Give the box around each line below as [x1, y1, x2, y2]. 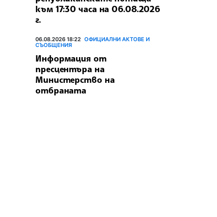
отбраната [35, 85, 87, 96]
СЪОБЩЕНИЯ [35, 41, 72, 48]
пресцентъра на [35, 63, 105, 75]
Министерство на [35, 74, 115, 85]
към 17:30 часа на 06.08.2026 [35, 3, 161, 14]
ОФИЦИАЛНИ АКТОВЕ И [84, 35, 150, 43]
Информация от [35, 53, 107, 64]
